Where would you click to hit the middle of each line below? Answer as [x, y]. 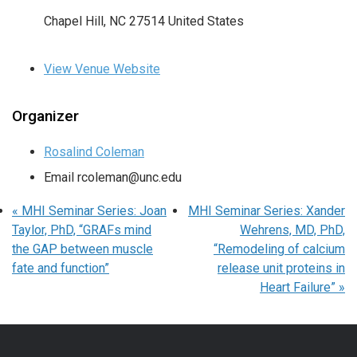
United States [206, 22]
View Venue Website [102, 69]
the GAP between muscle [82, 249]
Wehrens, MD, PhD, [292, 230]
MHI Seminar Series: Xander [267, 211]
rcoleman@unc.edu [129, 178]
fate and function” [61, 269]
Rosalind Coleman [94, 152]
